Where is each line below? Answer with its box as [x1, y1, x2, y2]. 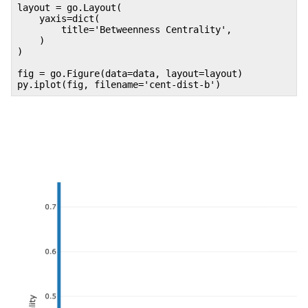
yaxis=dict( [17, 12, 100, 24]
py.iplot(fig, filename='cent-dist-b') [17, 78, 221, 90]
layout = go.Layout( [17, 1, 122, 13]
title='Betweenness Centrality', [17, 23, 232, 35]
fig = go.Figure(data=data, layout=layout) [17, 67, 243, 79]
